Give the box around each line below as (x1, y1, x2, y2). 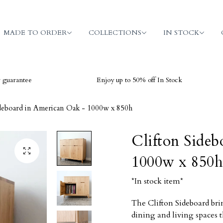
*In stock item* (131, 176, 183, 187)
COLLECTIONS (89, 27, 141, 37)
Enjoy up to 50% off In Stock (67, 75, 153, 85)
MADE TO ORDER (3, 27, 67, 37)
